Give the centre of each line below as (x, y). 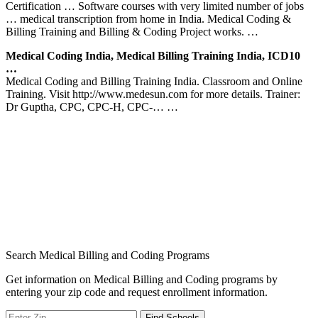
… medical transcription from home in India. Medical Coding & (148, 18)
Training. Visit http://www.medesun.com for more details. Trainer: (153, 94)
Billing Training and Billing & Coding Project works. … (132, 31)
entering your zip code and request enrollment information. (137, 292)
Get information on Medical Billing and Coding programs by (142, 279)
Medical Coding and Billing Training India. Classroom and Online (154, 81)
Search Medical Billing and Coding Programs (108, 255)
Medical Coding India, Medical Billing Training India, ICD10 (153, 55)
